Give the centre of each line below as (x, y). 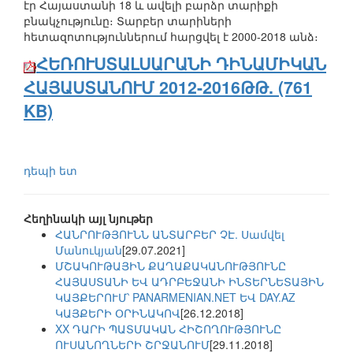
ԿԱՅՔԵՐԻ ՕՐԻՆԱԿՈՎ (118, 313)
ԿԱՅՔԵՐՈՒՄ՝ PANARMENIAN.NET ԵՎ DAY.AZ (175, 297)
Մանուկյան (89, 250)
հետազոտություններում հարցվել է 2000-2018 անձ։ (171, 37)
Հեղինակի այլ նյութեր (88, 219)
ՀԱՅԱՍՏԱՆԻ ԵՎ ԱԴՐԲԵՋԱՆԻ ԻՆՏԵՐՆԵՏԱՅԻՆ (190, 282)
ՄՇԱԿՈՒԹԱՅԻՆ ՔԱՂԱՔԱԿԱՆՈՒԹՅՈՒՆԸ (171, 266)
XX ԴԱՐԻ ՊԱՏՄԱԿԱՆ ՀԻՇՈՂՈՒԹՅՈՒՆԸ (168, 329)
